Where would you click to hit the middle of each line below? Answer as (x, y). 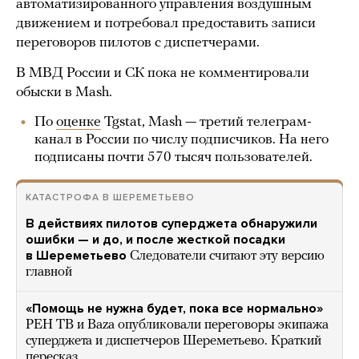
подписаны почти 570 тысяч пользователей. (173, 157)
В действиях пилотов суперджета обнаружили (171, 224)
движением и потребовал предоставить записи (166, 24)
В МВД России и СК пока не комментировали (163, 73)
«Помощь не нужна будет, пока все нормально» (174, 309)
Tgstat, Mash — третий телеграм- (206, 122)
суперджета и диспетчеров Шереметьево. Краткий (173, 341)
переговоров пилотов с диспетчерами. (138, 43)
